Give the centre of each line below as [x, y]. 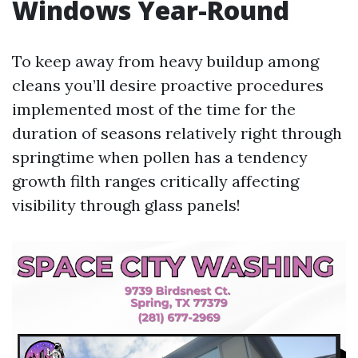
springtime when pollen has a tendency [160, 157]
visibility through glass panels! [126, 205]
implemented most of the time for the [154, 109]
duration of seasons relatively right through [177, 133]
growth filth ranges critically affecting [155, 181]
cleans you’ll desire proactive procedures [168, 85]
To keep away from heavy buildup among [165, 61]
